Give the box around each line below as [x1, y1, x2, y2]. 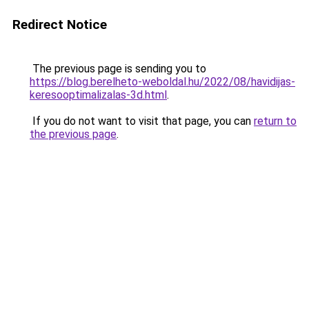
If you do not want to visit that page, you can [30, 114, 254, 128]
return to [254, 114, 297, 128]
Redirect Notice [12, 17, 107, 32]
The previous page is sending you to [30, 62, 206, 75]
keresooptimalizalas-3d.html [30, 88, 167, 101]
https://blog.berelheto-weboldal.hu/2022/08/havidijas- [30, 75, 295, 88]
